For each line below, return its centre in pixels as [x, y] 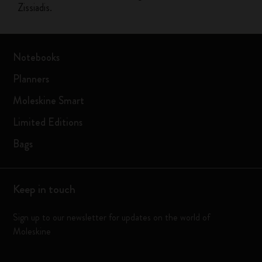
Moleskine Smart [49, 101]
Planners [31, 79]
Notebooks [37, 57]
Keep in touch [44, 189]
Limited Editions [48, 122]
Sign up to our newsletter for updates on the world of [112, 217]
